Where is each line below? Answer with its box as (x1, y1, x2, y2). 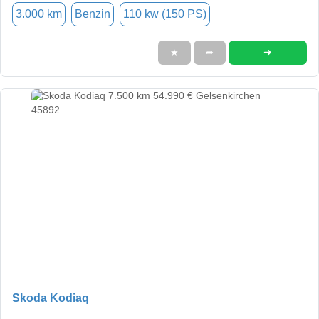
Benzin (75, 7, 110, 20)
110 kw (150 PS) (123, 7, 206, 20)
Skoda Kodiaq (12, 291, 89, 304)
